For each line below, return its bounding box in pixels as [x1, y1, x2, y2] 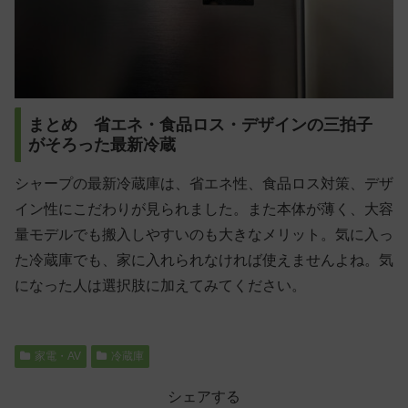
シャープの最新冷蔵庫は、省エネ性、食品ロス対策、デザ [15, 175, 393, 191]
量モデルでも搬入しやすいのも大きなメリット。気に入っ [15, 226, 393, 242]
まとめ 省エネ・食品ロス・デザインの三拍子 [28, 115, 372, 134]
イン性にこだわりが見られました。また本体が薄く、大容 [15, 200, 393, 217]
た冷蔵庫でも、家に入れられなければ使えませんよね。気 [15, 251, 393, 268]
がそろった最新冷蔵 [28, 135, 176, 154]
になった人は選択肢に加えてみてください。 [15, 277, 306, 293]
